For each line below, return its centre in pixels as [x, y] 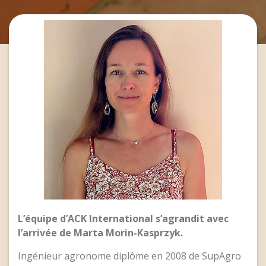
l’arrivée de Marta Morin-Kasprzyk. [100, 233]
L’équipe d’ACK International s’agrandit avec [123, 219]
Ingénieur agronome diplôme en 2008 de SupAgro [129, 256]
